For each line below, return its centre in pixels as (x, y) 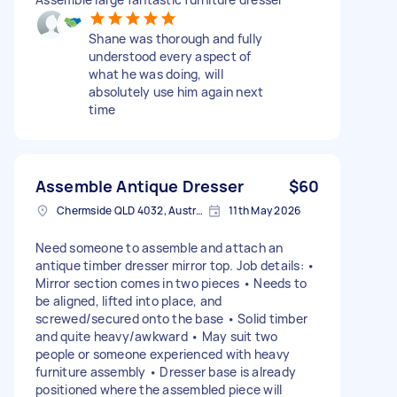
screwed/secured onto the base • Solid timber (171, 318)
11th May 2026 (265, 210)
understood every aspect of (170, 56)
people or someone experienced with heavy (163, 354)
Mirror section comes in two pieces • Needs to (171, 283)
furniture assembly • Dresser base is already (166, 371)
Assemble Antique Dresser (140, 186)
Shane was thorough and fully (175, 38)
